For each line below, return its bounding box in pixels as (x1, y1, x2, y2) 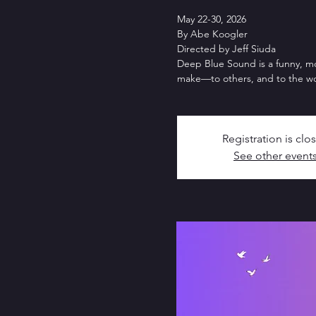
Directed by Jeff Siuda (176, 42, 276, 55)
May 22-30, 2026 (176, 13, 246, 25)
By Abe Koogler (176, 28, 248, 40)
